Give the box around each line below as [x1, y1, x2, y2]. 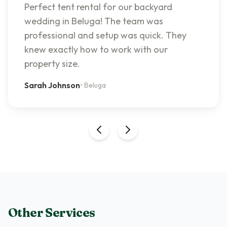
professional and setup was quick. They [24, 29, 186, 41]
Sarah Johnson [24, 80, 80, 90]
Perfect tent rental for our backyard [24, 1, 172, 13]
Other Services [8, 205, 95, 220]
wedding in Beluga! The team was [24, 15, 163, 27]
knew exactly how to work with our [24, 44, 168, 55]
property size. [24, 58, 80, 69]
